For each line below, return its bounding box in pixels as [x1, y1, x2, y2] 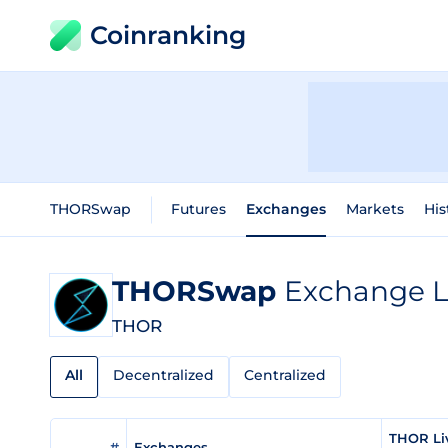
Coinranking [90, 20, 246, 50]
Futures [171, 200, 226, 218]
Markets [346, 200, 404, 218]
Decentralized [113, 366, 214, 384]
